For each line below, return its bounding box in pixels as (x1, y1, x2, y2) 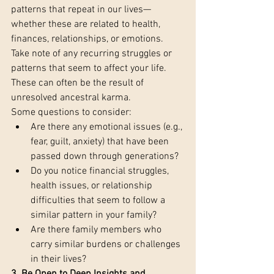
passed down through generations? (31, 150, 179, 163)
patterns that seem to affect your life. (11, 62, 169, 75)
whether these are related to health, (11, 18, 163, 31)
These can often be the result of (11, 77, 146, 90)
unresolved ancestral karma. (11, 92, 131, 105)
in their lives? (31, 253, 86, 266)
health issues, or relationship (31, 180, 155, 193)
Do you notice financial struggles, (31, 165, 171, 178)
